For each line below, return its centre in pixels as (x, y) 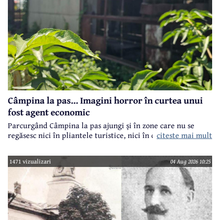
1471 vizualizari (30, 162)
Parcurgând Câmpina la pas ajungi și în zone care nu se (101, 125)
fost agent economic (49, 112)
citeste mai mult (184, 135)
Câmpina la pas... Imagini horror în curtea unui (105, 100)
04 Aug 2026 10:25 (190, 162)
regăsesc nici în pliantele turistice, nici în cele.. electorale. (108, 135)
